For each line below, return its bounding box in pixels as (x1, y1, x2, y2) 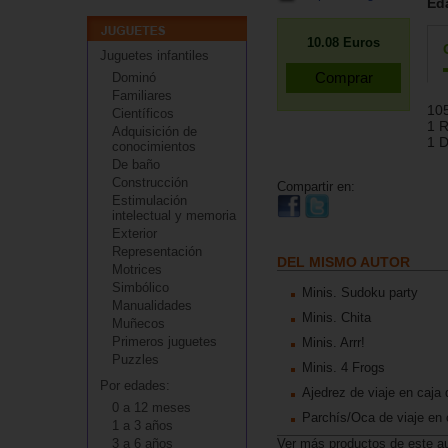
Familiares (112, 88, 172, 103)
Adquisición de (112, 124, 197, 139)
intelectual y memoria (112, 208, 236, 223)
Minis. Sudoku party (302, 285, 418, 301)
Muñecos (112, 316, 165, 331)
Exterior (112, 226, 157, 241)
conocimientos (112, 139, 196, 154)
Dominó (112, 70, 156, 85)
